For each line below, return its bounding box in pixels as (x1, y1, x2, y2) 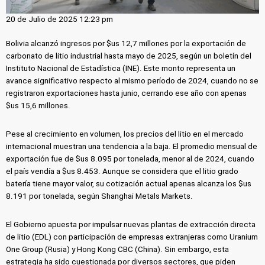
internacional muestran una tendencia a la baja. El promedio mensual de (6, 141, 258, 151)
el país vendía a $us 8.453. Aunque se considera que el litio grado (6, 166, 239, 176)
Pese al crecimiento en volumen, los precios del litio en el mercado (6, 129, 244, 138)
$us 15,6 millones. (6, 101, 71, 111)
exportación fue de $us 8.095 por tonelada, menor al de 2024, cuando (6, 154, 255, 163)
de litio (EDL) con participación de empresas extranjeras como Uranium (6, 232, 258, 241)
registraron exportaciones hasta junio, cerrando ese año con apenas (6, 89, 247, 98)
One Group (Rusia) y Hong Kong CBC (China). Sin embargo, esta (6, 244, 230, 254)
